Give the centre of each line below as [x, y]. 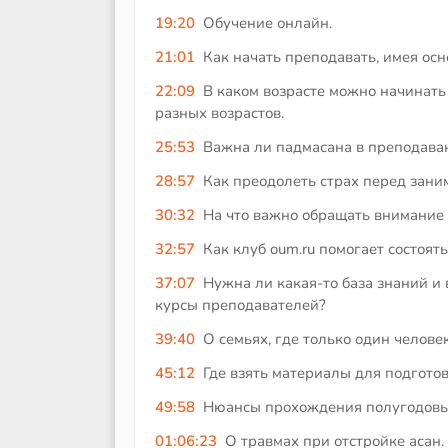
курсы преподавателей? [240, 304]
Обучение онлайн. [267, 22]
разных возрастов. [219, 112]
